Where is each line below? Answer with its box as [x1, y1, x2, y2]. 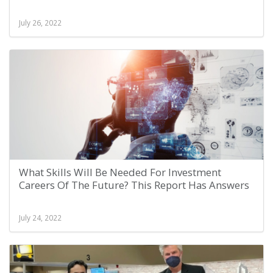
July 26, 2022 [19, 18, 62, 27]
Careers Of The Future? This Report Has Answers [19, 178, 249, 192]
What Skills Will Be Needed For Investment [19, 165, 221, 179]
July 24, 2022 [19, 213, 62, 222]
